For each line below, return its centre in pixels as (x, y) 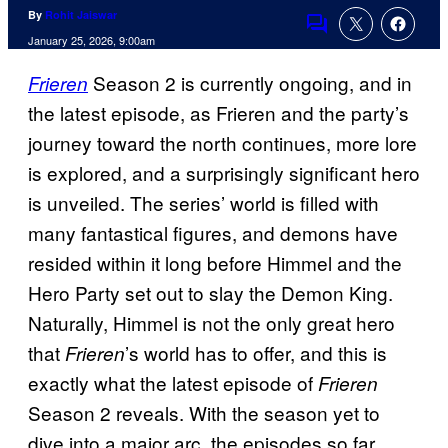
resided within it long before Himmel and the (215, 263)
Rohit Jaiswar (81, 15)
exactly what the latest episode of (173, 383)
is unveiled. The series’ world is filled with (203, 203)
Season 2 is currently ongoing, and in (252, 83)
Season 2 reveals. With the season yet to (204, 413)
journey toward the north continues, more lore (222, 143)
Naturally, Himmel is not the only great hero (211, 323)
